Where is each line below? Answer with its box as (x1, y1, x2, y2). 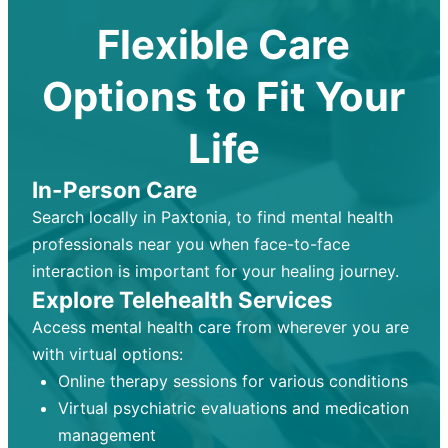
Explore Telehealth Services (31, 286, 333, 314)
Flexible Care (97, 20, 351, 70)
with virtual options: (31, 344, 183, 365)
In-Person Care (31, 176, 197, 204)
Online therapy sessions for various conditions (57, 371, 408, 392)
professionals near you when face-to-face (31, 234, 350, 255)
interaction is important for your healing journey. (31, 261, 399, 282)
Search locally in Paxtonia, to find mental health (31, 207, 393, 228)
